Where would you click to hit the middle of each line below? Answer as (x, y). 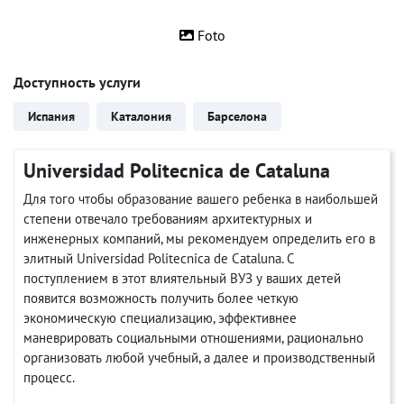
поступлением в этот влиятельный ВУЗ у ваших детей (182, 278)
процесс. (49, 377)
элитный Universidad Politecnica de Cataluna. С (159, 258)
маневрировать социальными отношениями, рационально (193, 338)
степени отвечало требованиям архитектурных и (168, 219)
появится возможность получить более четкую (161, 298)
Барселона (237, 116)
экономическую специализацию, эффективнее (160, 318)
